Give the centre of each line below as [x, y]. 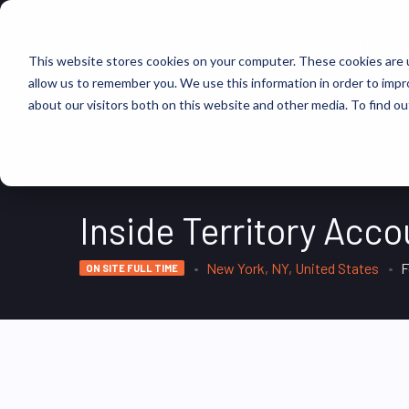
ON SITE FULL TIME [132, 268]
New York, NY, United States [293, 268]
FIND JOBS [346, 47]
